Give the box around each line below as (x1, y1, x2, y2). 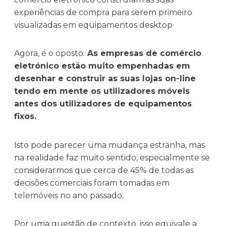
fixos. (14, 111, 36, 122)
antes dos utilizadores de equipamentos (14, 99, 192, 109)
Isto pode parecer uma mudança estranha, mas (14, 140, 205, 150)
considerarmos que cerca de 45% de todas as (14, 165, 194, 175)
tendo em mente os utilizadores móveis (14, 86, 190, 96)
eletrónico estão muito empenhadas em (14, 61, 190, 71)
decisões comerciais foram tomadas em (14, 178, 169, 188)
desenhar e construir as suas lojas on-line (14, 74, 196, 84)
